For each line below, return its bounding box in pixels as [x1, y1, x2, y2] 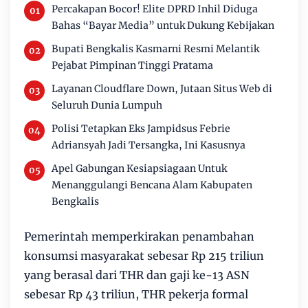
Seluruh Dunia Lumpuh [52, 99, 162, 111]
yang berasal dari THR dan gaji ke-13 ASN [24, 268, 250, 282]
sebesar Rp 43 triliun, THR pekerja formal [24, 287, 248, 301]
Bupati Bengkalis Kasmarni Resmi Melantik [52, 43, 259, 55]
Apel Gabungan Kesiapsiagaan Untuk [52, 162, 227, 175]
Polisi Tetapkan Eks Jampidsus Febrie [52, 122, 230, 135]
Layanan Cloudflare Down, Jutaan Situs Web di [52, 82, 272, 95]
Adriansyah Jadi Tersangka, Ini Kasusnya [52, 139, 245, 151]
